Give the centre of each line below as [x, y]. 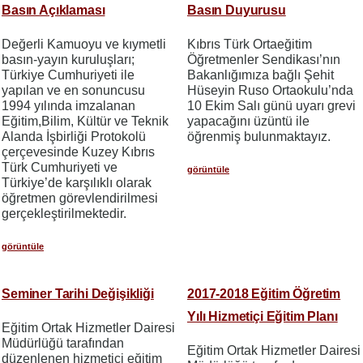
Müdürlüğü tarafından [63, 343]
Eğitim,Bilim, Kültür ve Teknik [85, 121]
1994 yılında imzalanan [68, 105]
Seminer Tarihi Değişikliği [78, 293]
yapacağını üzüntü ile [248, 121]
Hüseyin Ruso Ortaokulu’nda [270, 90]
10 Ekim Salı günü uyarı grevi [271, 105]
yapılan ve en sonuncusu [73, 90]
